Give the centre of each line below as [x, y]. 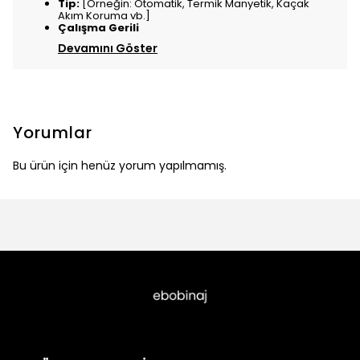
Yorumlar [53, 133]
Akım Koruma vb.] [104, 16]
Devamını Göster [108, 48]
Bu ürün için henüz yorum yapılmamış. [120, 166]
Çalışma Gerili [98, 28]
